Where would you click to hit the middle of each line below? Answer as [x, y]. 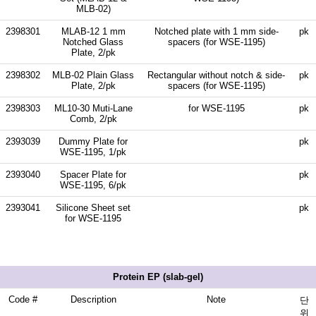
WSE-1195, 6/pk [93, 185]
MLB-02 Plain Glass [93, 75]
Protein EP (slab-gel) [158, 276]
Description [93, 299]
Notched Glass [93, 42]
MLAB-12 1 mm [93, 31]
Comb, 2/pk [93, 119]
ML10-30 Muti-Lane [93, 108]
